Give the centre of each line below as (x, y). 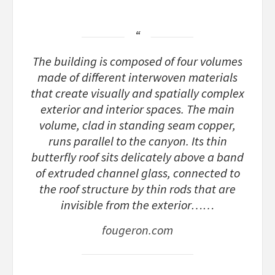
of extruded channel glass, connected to (137, 173)
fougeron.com (137, 230)
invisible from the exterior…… (137, 205)
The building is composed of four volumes (137, 62)
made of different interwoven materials (137, 78)
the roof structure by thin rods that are (137, 189)
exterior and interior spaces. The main (137, 110)
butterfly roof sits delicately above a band (137, 157)
